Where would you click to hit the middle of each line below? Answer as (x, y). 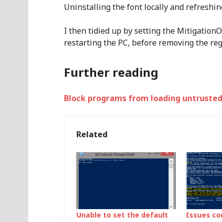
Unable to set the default (122, 215)
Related (92, 134)
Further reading (111, 72)
